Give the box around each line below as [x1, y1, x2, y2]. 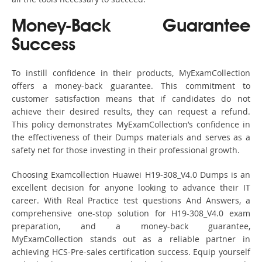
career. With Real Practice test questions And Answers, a [12, 195, 250, 206]
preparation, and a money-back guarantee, [12, 220, 250, 232]
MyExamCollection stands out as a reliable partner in [12, 233, 250, 245]
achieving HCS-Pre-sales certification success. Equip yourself [12, 246, 250, 258]
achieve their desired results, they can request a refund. [12, 106, 250, 118]
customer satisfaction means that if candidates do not [12, 93, 250, 105]
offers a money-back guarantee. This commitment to [12, 80, 250, 92]
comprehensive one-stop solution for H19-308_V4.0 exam [12, 208, 250, 219]
